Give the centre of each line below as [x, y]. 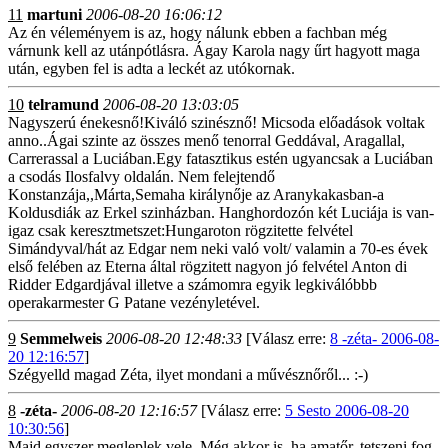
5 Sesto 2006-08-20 [347, 410]
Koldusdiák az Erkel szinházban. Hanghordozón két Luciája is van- [221, 212]
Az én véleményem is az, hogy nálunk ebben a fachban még [197, 32]
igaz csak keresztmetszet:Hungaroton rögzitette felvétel [180, 230]
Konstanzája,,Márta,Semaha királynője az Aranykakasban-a [196, 194]
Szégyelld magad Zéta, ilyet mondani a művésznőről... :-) [188, 374]
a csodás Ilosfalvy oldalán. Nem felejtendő [141, 176]
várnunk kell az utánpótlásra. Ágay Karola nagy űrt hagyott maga [214, 50]
